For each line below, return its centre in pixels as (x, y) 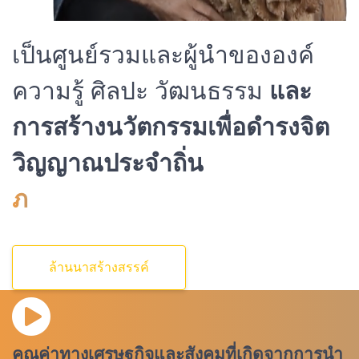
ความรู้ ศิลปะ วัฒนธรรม (141, 91)
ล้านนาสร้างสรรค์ (99, 268)
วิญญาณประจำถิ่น (108, 163)
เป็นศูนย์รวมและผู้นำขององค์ (163, 55)
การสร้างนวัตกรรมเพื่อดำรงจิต (171, 127)
